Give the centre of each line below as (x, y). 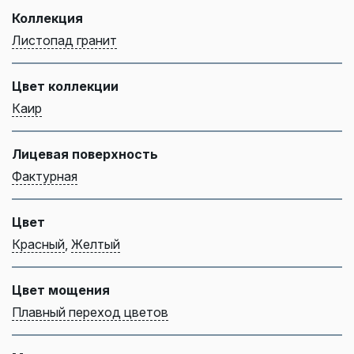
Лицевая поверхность (85, 154)
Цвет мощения (61, 290)
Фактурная (45, 176)
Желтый (96, 244)
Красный (38, 244)
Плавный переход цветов (90, 312)
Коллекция (47, 18)
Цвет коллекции (65, 86)
